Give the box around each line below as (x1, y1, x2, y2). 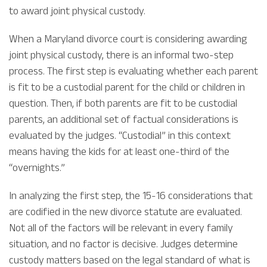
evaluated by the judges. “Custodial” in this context (9, 129, 231, 142)
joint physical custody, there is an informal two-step (9, 49, 234, 61)
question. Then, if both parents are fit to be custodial (9, 97, 237, 110)
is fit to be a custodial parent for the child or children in (9, 81, 245, 94)
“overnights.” (9, 162, 65, 174)
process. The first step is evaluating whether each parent (9, 65, 258, 77)
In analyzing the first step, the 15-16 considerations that (9, 190, 253, 202)
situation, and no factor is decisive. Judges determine (9, 238, 238, 250)
